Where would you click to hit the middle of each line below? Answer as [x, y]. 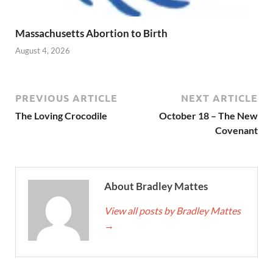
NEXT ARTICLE [219, 98]
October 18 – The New [208, 116]
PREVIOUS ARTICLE [66, 98]
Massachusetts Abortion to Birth [92, 33]
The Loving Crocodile [61, 116]
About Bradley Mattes [156, 186]
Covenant [236, 130]
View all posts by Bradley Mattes [172, 211]
